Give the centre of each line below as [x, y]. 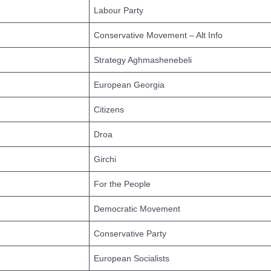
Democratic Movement [137, 209]
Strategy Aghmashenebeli [143, 60]
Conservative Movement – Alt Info [159, 35]
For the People [122, 184]
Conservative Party [130, 233]
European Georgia [129, 85]
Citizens [109, 109]
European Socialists [132, 258]
